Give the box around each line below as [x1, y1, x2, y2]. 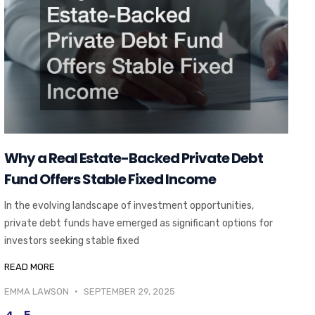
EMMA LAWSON [4, 286, 71, 297]
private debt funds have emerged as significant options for [4, 217, 273, 230]
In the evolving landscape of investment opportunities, [4, 200, 254, 212]
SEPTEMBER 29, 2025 [81, 286, 175, 297]
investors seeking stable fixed [4, 235, 139, 247]
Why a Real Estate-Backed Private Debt [4, 148, 263, 169]
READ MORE [4, 262, 55, 273]
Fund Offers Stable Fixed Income [4, 169, 216, 190]
